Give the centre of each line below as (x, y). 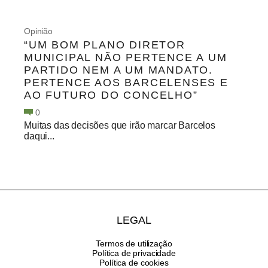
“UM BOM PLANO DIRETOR (105, 45)
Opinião (39, 31)
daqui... (39, 136)
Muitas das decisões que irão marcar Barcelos (120, 125)
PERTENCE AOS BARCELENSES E (126, 82)
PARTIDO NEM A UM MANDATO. (118, 70)
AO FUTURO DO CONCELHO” (111, 95)
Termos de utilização (134, 243)
